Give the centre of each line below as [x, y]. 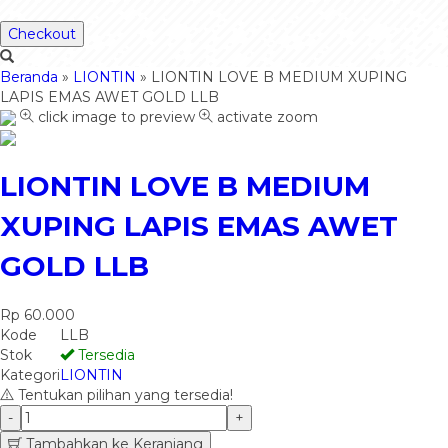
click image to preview [114, 117]
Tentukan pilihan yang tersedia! [123, 394]
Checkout [42, 34]
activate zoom [265, 117]
